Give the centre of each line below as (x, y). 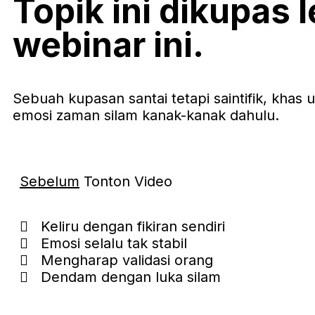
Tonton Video (126, 181)
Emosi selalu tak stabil (114, 243)
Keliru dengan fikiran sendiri (133, 226)
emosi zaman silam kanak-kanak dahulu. (146, 115)
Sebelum (50, 181)
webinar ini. (108, 45)
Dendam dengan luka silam (131, 277)
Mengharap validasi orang (127, 260)
